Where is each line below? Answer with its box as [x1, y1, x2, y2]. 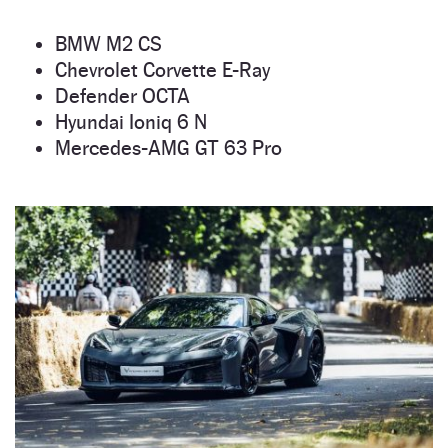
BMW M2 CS [55, 32, 162, 57]
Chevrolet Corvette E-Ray [55, 58, 270, 83]
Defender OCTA [55, 84, 190, 109]
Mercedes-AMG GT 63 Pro [55, 136, 282, 161]
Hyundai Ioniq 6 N [55, 110, 207, 135]
